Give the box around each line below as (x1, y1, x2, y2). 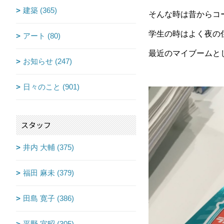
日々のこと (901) (23, 82, 79, 91)
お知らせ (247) (23, 57, 72, 66)
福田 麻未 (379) (23, 168, 74, 177)
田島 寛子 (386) (23, 194, 74, 203)
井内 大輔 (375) (23, 143, 74, 152)
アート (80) (23, 31, 60, 40)
